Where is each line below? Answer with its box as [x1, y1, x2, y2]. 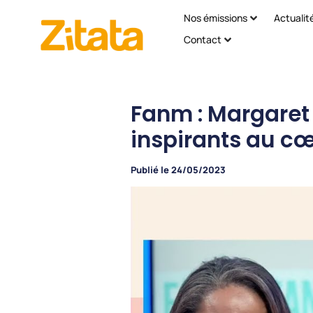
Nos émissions [184, 11, 248, 24]
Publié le [131, 163, 169, 177]
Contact [184, 33, 222, 46]
